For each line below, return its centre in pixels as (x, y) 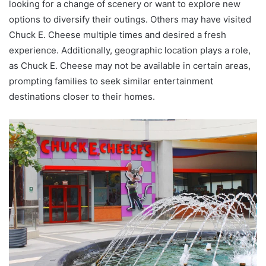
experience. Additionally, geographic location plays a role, (130, 50)
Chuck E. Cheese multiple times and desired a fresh (118, 35)
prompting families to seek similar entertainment (111, 81)
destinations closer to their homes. (82, 97)
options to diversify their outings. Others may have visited (130, 20)
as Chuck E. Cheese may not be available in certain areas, (130, 66)
